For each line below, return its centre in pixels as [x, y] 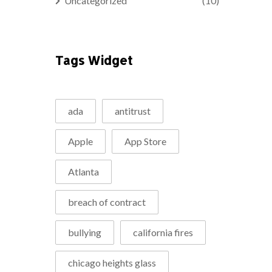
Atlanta [83, 171]
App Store [145, 141]
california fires [163, 232]
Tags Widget [94, 60]
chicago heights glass [112, 262]
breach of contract [107, 202]
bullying [85, 232]
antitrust [133, 110]
